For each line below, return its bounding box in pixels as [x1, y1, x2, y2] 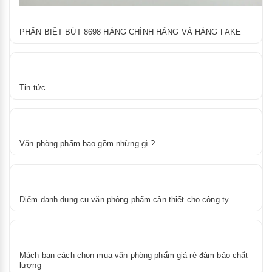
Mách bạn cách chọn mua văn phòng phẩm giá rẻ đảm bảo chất [19, 250, 248, 260]
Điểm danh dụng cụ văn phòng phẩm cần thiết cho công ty [19, 194, 229, 204]
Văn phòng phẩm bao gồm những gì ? [19, 138, 155, 148]
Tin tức [19, 83, 46, 92]
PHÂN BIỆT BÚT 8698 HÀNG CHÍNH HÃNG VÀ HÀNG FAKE [19, 27, 242, 36]
